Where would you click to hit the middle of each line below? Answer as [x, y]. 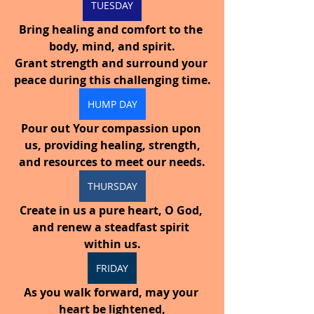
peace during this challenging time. [112, 80]
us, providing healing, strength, [112, 145]
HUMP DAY [112, 104]
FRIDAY [112, 268]
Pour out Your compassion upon [112, 128]
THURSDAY [112, 186]
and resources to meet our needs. [112, 162]
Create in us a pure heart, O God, [112, 210]
